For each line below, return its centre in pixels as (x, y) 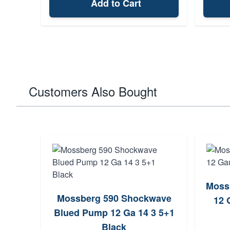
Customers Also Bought (93, 91)
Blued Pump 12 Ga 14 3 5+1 (114, 213)
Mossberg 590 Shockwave (114, 198)
